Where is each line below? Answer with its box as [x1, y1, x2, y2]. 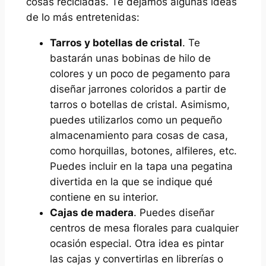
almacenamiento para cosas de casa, [49, 129, 228, 141]
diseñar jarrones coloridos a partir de [49, 83, 226, 95]
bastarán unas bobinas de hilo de [49, 52, 211, 64]
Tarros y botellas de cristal [49, 36, 182, 49]
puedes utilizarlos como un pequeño [49, 113, 222, 126]
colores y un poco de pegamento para [49, 67, 230, 80]
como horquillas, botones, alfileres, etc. [49, 144, 237, 157]
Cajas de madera [49, 206, 134, 218]
